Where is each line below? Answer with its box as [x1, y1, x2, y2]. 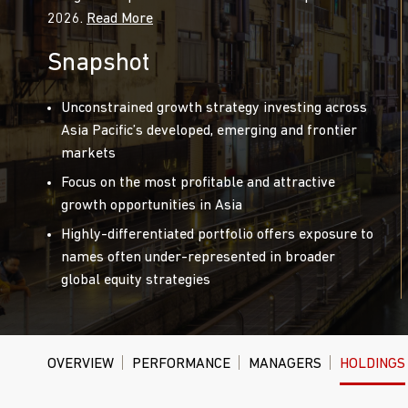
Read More [87, 12, 153, 26]
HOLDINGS [340, 357, 405, 372]
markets [61, 147, 116, 161]
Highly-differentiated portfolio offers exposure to [61, 228, 373, 242]
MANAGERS [249, 357, 321, 372]
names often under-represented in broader [61, 250, 335, 265]
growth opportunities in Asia [61, 199, 242, 213]
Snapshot [47, 51, 149, 76]
